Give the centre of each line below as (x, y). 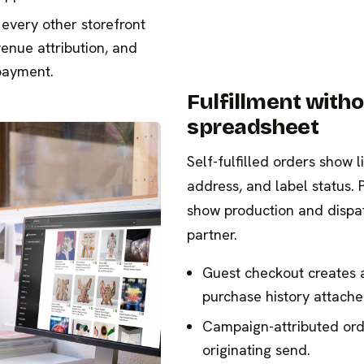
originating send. (257, 349)
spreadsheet (253, 126)
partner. (212, 234)
